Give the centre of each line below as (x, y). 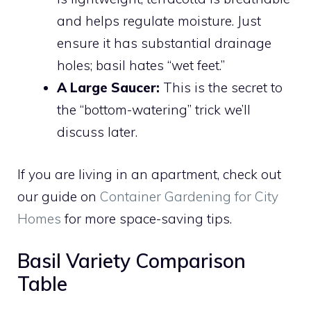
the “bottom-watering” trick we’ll (154, 110)
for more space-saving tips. (146, 218)
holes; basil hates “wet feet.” (141, 66)
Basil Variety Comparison (132, 261)
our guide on (59, 196)
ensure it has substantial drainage (164, 43)
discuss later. (97, 132)
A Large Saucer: (108, 88)
